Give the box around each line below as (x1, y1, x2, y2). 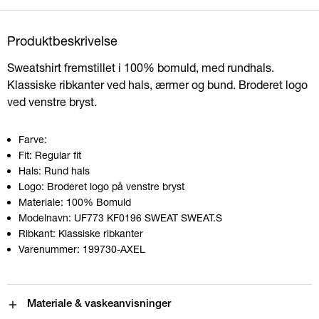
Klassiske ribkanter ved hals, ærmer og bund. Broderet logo (7, 77, 308, 91)
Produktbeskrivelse (7, 32, 117, 48)
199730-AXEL (80, 242, 145, 255)
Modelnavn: (19, 211, 71, 224)
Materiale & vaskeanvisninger (27, 298, 171, 310)
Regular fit (35, 148, 81, 161)
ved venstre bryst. (7, 94, 97, 108)
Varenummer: (19, 242, 80, 255)
